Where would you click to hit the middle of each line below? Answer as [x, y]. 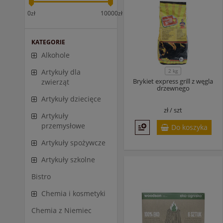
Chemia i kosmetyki [73, 193]
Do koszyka [189, 127]
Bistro [41, 176]
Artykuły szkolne [68, 160]
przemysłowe [63, 126]
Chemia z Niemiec [61, 210]
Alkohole [56, 55]
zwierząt [55, 82]
